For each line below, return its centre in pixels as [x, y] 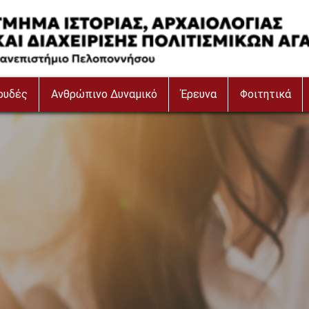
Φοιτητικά [265, 94]
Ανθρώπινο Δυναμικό [104, 94]
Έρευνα [198, 94]
